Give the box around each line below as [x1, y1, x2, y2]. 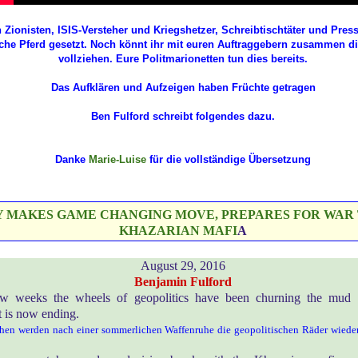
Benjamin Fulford [131, 274, 235, 288]
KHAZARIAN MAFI [119, 223, 237, 237]
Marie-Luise [89, 153, 146, 166]
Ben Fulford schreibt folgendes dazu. [91, 110, 275, 123]
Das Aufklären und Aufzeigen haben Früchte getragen [50, 82, 316, 94]
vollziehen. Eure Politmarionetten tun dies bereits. [58, 53, 308, 66]
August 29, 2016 [141, 258, 225, 272]
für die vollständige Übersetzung [146, 153, 311, 166]
